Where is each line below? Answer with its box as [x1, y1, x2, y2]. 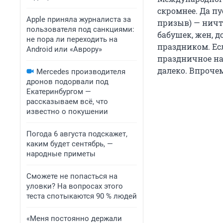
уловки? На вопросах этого [26, 182, 123, 191]
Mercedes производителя [36, 67, 125, 76]
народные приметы [26, 149, 96, 158]
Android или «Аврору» [26, 45, 102, 54]
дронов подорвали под [26, 77, 109, 86]
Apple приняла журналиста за [26, 15, 131, 24]
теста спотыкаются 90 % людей [26, 192, 137, 201]
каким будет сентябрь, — [26, 139, 113, 148]
